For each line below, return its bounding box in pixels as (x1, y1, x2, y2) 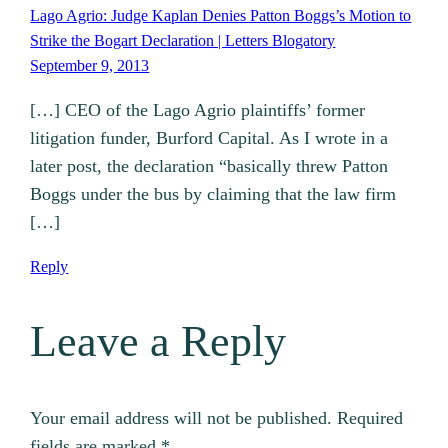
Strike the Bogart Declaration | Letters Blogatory (30, 32, 336, 50)
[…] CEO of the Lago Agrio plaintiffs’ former (30, 100, 366, 121)
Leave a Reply (30, 316, 287, 366)
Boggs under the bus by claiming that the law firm (30, 184, 397, 205)
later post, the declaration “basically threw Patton (30, 156, 389, 177)
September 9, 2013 (30, 57, 150, 75)
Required (337, 408, 404, 429)
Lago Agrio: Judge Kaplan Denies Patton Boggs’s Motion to (30, 7, 412, 25)
